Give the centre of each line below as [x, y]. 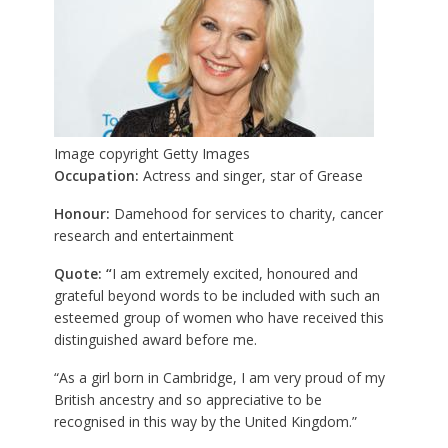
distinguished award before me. [155, 340]
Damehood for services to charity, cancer [248, 214]
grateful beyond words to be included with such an [216, 296]
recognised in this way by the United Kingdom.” [205, 422]
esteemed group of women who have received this [218, 318]
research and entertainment [143, 236]
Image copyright [106, 154]
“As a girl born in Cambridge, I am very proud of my [219, 378]
